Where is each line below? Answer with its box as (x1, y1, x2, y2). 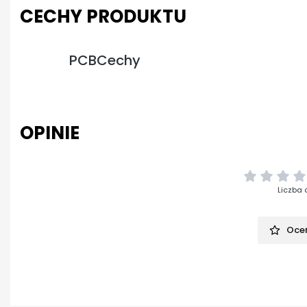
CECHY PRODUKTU (20, 3, 186, 29)
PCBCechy (69, 51, 140, 71)
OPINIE (20, 120, 79, 145)
